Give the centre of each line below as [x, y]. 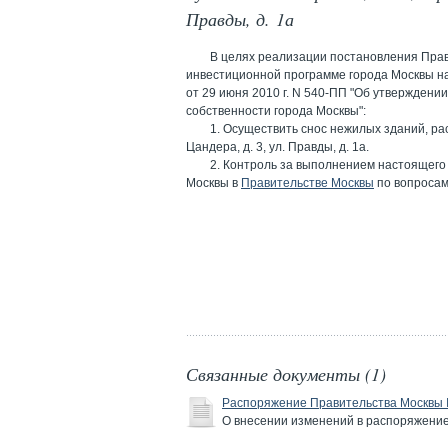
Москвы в [213, 183]
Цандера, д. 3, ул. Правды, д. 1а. [277, 147]
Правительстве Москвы [307, 183]
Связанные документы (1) [286, 374]
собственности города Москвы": [276, 111]
